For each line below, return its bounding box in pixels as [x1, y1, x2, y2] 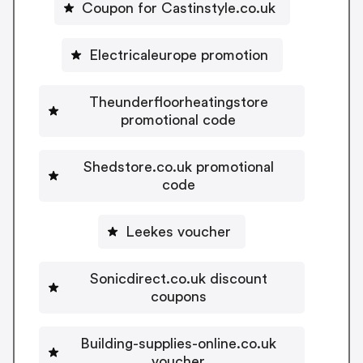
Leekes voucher [126, 224, 231, 240]
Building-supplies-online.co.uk [80, 336, 276, 352]
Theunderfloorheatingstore [88, 95, 268, 110]
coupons [150, 289, 207, 305]
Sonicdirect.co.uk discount [89, 271, 267, 287]
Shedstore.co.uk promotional [83, 160, 274, 175]
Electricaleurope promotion [88, 48, 268, 63]
